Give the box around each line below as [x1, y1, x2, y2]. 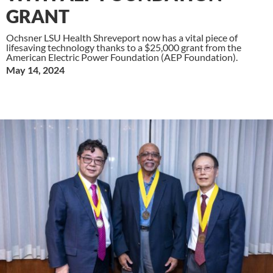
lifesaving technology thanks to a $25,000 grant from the [6, 41, 241, 53]
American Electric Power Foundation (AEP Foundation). [6, 51, 238, 63]
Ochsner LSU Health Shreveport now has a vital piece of [6, 31, 238, 43]
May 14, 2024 [6, 63, 65, 76]
